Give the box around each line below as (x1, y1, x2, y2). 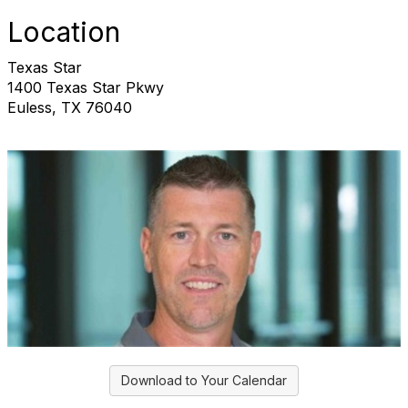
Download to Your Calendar (121, 372, 287, 388)
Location (7, 15, 120, 48)
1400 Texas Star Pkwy (7, 77, 164, 97)
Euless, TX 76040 (7, 97, 132, 117)
